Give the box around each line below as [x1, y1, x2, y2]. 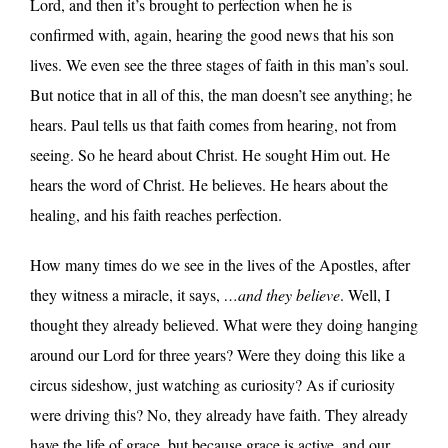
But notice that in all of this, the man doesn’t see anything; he [30, 83, 412, 105]
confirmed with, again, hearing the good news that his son [30, 23, 394, 45]
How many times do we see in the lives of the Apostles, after [30, 253, 410, 275]
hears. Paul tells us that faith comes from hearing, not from [30, 113, 396, 135]
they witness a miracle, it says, [30, 283, 224, 305]
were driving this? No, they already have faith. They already [30, 403, 408, 425]
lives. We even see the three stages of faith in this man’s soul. [30, 53, 409, 75]
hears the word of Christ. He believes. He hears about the [30, 173, 388, 195]
